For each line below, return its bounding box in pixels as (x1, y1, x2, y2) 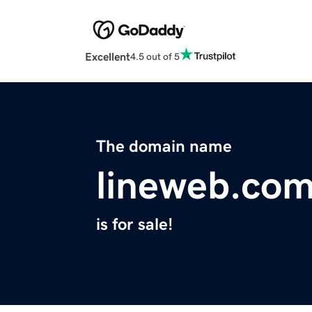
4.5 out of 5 (130, 51, 180, 61)
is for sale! (96, 216, 173, 233)
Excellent (85, 51, 130, 63)
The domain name (96, 138, 232, 155)
